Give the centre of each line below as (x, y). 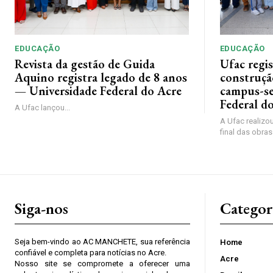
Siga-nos (41, 208)
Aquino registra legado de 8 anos (101, 77)
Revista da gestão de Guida (85, 64)
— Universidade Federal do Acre (98, 90)
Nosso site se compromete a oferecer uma (102, 263)
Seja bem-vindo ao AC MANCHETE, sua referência (102, 241)
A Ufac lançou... (42, 107)
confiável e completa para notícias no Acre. (90, 252)
